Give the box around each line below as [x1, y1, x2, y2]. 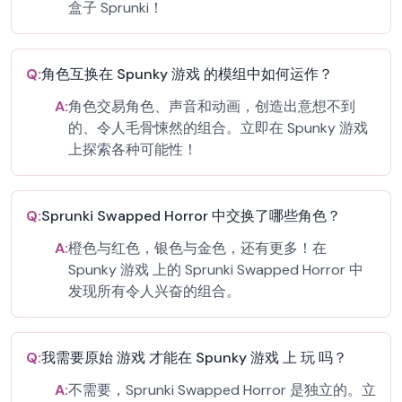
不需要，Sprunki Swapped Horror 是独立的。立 [68, 380, 376, 399]
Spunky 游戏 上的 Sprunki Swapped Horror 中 [68, 260, 363, 279]
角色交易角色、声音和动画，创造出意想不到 [68, 97, 355, 116]
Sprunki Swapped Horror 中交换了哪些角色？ [41, 206, 341, 225]
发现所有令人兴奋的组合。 [68, 282, 240, 301]
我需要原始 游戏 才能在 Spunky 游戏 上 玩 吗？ [41, 348, 347, 367]
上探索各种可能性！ [68, 140, 197, 159]
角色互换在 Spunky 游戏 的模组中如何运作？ [41, 65, 333, 83]
